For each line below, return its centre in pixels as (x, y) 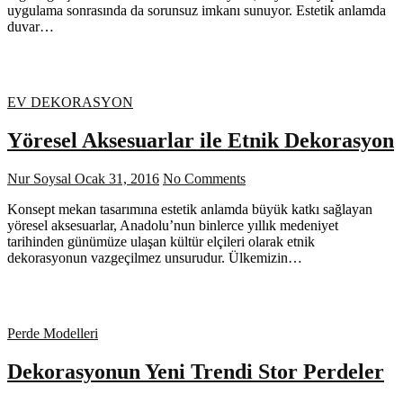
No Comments (204, 178)
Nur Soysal (39, 178)
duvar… (31, 27)
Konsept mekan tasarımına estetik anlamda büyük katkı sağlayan (190, 209)
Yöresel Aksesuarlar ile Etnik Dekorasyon (201, 140)
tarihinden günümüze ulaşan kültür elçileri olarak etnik (161, 241)
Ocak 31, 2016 (115, 178)
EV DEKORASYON (70, 103)
